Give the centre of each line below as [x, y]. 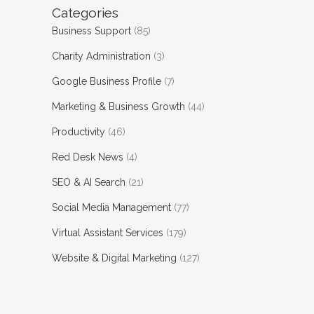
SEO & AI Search [89, 182]
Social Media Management [111, 207]
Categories [85, 13]
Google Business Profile [107, 81]
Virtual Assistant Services [108, 233]
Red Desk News [88, 157]
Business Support [91, 31]
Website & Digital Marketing [114, 258]
